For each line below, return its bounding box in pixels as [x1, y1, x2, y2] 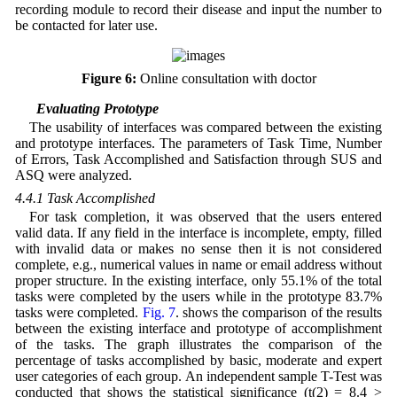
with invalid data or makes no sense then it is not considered [14, 241, 383, 257]
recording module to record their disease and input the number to [14, 2, 383, 17]
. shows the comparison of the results [175, 305, 383, 321]
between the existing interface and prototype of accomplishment [14, 321, 383, 337]
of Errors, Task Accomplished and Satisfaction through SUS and [14, 152, 383, 167]
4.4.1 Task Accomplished [14, 191, 155, 206]
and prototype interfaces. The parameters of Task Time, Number [14, 136, 383, 152]
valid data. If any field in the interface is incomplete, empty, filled [14, 225, 383, 241]
